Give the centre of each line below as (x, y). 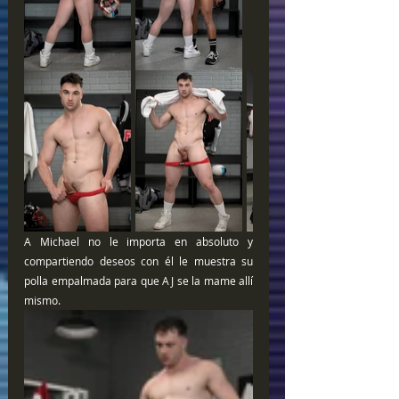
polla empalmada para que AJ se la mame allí (138, 281)
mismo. (44, 301)
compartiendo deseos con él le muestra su (138, 261)
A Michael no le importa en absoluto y (138, 242)
